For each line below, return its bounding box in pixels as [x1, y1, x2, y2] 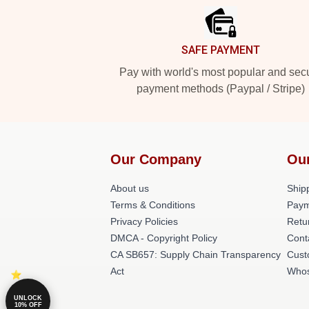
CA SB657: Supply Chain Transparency [110, 249, 281, 260]
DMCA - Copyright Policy [110, 232, 217, 243]
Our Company [110, 152, 201, 167]
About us [110, 183, 149, 194]
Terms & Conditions [110, 199, 195, 210]
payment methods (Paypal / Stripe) [137, 83, 305, 94]
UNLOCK [14, 294, 42, 301]
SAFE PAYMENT [181, 43, 260, 57]
